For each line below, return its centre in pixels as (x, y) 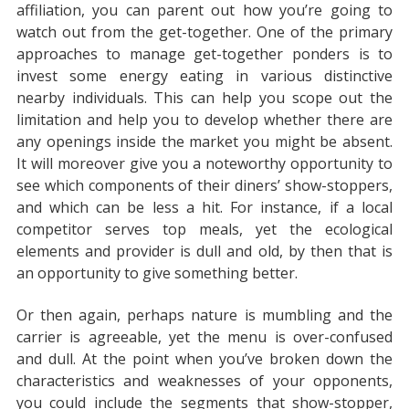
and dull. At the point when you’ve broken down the (204, 359)
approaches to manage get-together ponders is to (204, 54)
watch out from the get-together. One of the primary (204, 32)
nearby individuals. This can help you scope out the (204, 98)
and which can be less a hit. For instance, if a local (204, 208)
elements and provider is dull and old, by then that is (204, 252)
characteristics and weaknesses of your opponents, (204, 381)
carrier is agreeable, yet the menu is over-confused (204, 337)
